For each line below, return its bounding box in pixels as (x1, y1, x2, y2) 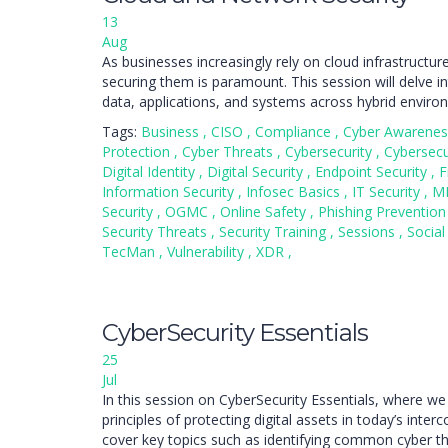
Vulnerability (167, 242, 248, 261)
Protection (102, 142, 174, 161)
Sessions (338, 222, 399, 241)
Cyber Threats (182, 142, 277, 161)
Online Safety (220, 202, 310, 221)
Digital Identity (102, 162, 199, 181)
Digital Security (207, 162, 307, 181)
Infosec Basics (246, 182, 344, 201)
